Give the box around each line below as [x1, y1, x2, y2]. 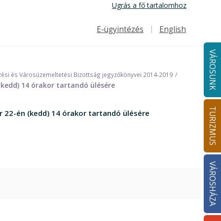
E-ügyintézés [97, 24, 144, 35]
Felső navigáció [89, 31, 138, 40]
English [159, 24, 186, 35]
